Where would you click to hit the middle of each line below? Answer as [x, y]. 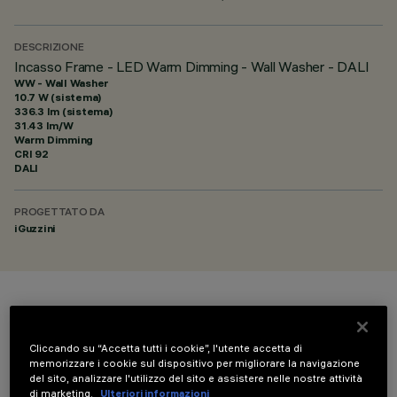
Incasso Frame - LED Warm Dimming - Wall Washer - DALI [192, 66]
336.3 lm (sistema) [64, 111]
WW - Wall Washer [62, 83]
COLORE [56, 317]
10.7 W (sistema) [58, 97]
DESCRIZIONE [49, 48]
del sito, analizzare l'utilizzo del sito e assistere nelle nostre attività [196, 378]
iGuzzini [35, 228]
